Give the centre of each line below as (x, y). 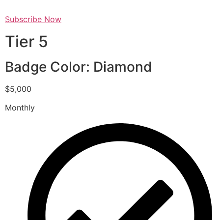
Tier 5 (27, 41)
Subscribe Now (33, 19)
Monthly (20, 107)
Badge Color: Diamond (79, 67)
